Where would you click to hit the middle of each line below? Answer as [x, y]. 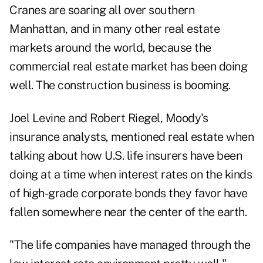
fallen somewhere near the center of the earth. [128, 212]
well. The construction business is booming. [120, 85]
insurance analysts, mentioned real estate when [131, 137]
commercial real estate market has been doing [128, 67]
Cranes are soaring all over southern [102, 10]
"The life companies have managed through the [130, 245]
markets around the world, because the [110, 48]
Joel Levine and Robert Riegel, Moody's [109, 118]
